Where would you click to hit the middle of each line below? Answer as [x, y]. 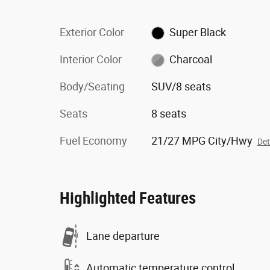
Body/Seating [92, 86]
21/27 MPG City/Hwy [202, 140]
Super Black [198, 32]
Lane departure [123, 236]
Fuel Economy [93, 140]
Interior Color [91, 59]
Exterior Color [92, 32]
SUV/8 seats [181, 86]
